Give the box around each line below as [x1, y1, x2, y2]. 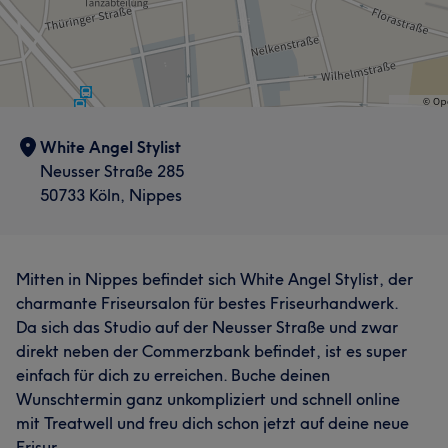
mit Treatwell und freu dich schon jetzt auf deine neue [16, 413, 409, 433]
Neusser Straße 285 [40, 161, 184, 181]
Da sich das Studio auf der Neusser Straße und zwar [16, 317, 398, 337]
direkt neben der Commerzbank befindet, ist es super [16, 341, 407, 361]
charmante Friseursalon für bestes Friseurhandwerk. [16, 293, 398, 313]
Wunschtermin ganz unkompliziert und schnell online [16, 389, 400, 409]
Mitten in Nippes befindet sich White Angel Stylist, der [16, 269, 413, 289]
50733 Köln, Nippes [40, 185, 182, 205]
